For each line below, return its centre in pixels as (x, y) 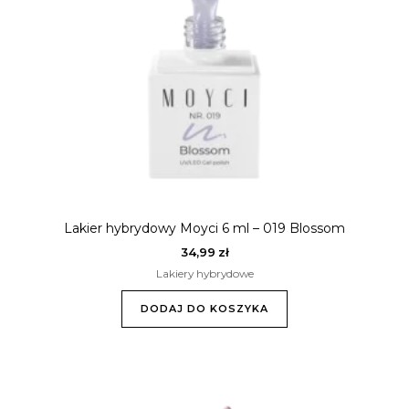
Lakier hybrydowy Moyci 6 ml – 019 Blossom (204, 229)
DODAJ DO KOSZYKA (204, 309)
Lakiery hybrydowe (204, 273)
